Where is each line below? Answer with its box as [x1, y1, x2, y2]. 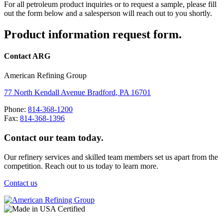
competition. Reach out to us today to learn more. [4, 161, 158, 170]
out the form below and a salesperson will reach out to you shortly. [4, 8, 212, 17]
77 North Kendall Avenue [4, 88, 85, 97]
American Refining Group [4, 71, 87, 80]
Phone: [4, 105, 28, 114]
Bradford [87, 88, 115, 97]
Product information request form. [4, 27, 182, 41]
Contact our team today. [4, 132, 104, 143]
